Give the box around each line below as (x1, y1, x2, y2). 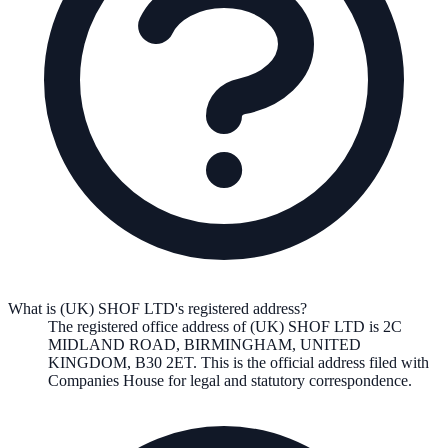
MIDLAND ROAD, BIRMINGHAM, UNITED (48, 336, 361, 354)
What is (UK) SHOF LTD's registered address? (8, 300, 307, 318)
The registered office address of (48, 318, 250, 336)
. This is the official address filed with (193, 354, 429, 372)
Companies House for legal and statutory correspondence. (48, 372, 412, 390)
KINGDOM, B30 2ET (48, 354, 193, 372)
